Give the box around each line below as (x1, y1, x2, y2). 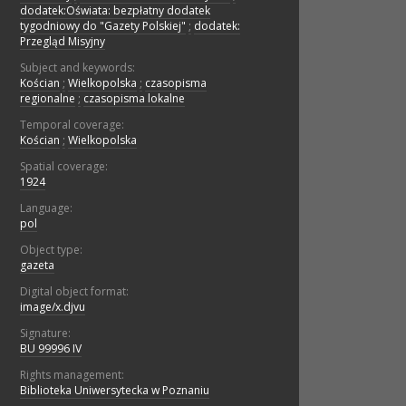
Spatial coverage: (20, 159, 108, 175)
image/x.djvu (20, 299, 85, 315)
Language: (20, 200, 72, 217)
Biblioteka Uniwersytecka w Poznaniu (20, 382, 209, 399)
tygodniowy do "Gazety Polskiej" (20, 18, 186, 34)
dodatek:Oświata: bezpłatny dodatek (20, 3, 210, 19)
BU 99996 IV (20, 341, 82, 357)
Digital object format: (20, 284, 129, 300)
